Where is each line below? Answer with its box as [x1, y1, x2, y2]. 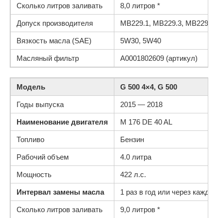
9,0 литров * [120, 205, 160, 214]
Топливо [17, 135, 44, 144]
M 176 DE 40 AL [120, 118, 172, 126]
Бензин [120, 135, 144, 144]
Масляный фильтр [17, 54, 79, 62]
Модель [17, 83, 45, 91]
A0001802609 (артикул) [120, 54, 198, 62]
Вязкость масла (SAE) [17, 36, 91, 45]
